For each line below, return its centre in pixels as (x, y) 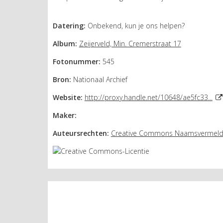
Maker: (64, 115)
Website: (67, 97)
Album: (65, 43)
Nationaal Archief (99, 79)
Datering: (69, 25)
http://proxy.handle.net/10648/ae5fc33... (148, 97)
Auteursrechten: (81, 133)
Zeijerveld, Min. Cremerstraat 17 (130, 43)
